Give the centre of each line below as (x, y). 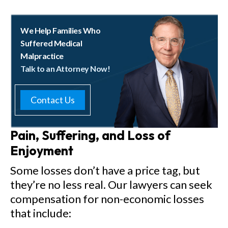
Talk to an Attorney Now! (65, 68)
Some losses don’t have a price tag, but (105, 170)
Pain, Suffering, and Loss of (90, 135)
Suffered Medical (51, 43)
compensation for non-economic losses (107, 199)
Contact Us (53, 100)
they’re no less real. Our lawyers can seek (111, 184)
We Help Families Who (61, 30)
